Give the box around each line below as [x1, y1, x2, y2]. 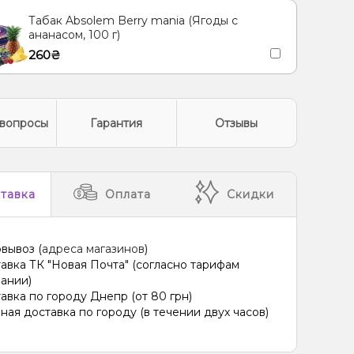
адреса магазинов [42, 242, 145, 256]
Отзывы [215, 115, 258, 130]
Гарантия [90, 115, 143, 130]
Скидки [227, 187, 275, 201]
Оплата [105, 187, 152, 201]
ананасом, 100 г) [28, 28, 120, 42]
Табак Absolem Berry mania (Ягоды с [28, 13, 238, 28]
